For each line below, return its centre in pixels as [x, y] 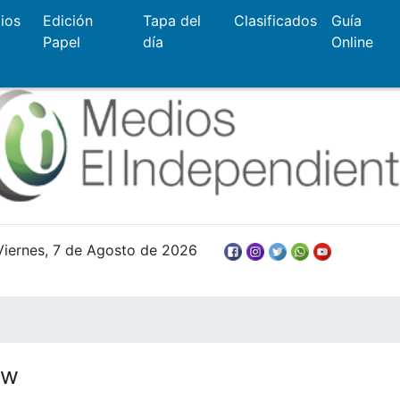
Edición [67, 21]
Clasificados [275, 21]
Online [352, 42]
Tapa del [171, 21]
